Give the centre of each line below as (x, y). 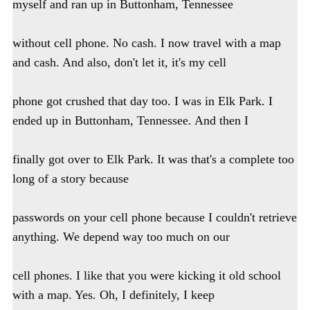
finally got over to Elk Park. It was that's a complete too (153, 159)
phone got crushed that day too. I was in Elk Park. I (143, 101)
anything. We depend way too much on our (121, 237)
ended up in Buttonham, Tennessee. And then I (130, 121)
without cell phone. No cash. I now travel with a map (147, 43)
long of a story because (71, 179)
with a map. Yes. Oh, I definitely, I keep (113, 295)
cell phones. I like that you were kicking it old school (147, 276)
